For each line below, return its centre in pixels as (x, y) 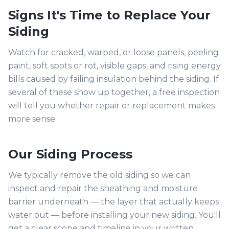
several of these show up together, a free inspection (114, 92)
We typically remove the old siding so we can (99, 175)
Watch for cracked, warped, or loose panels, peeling (113, 52)
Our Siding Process (70, 154)
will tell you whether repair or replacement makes (111, 106)
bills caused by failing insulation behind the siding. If (113, 79)
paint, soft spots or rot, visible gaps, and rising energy (114, 66)
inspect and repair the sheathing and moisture (103, 188)
